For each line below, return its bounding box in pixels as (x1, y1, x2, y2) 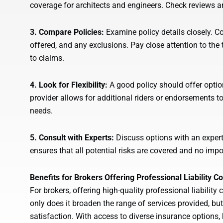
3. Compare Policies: (30, 27, 104, 37)
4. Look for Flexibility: (30, 80, 108, 90)
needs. (30, 106, 53, 116)
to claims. (30, 53, 64, 63)
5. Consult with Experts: (30, 133, 114, 143)
